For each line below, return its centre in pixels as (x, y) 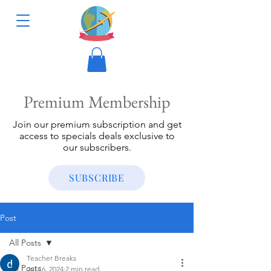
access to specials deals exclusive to (97, 135)
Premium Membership (97, 101)
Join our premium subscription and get (97, 124)
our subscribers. (97, 147)
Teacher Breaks (51, 258)
